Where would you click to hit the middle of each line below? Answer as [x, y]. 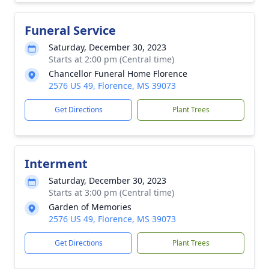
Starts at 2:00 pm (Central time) [111, 59]
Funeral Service [70, 30]
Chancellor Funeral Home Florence [118, 74]
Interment [56, 164]
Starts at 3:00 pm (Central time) [111, 192]
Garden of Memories [90, 207]
